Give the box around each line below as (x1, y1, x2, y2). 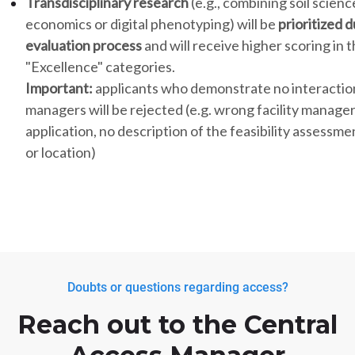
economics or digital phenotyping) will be (25, 15, 278, 33)
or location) (25, 143, 96, 162)
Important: (25, 79, 95, 97)
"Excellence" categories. (25, 58, 175, 76)
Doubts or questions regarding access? (67, 280, 288, 296)
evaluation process (25, 36, 142, 55)
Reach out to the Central (17, 309, 338, 341)
